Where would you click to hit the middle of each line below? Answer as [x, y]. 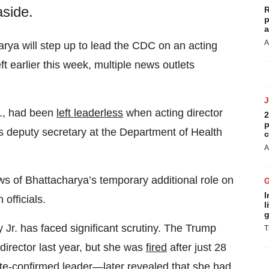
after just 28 [197, 248]
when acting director [173, 113]
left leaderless [90, 113]
